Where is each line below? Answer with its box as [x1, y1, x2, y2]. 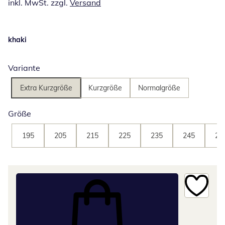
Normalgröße [138, 83, 180, 93]
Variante [8, 63, 40, 73]
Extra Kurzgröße [20, 83, 72, 93]
